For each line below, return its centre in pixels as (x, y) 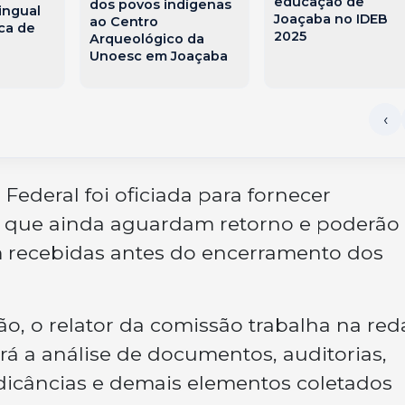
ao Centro (124, 21)
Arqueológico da (147, 38)
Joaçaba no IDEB (330, 19)
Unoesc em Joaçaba (159, 56)
